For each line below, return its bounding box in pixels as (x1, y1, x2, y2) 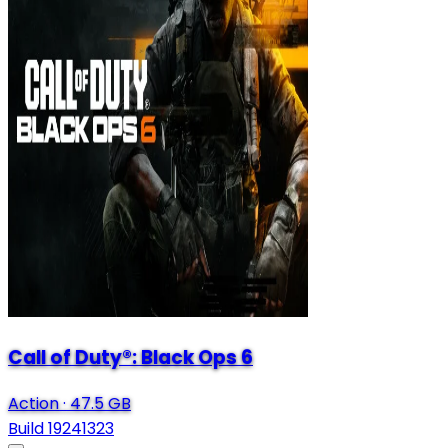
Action (8, 391, 59, 415)
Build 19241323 (8, 416, 114, 440)
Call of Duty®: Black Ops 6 (8, 344, 253, 372)
